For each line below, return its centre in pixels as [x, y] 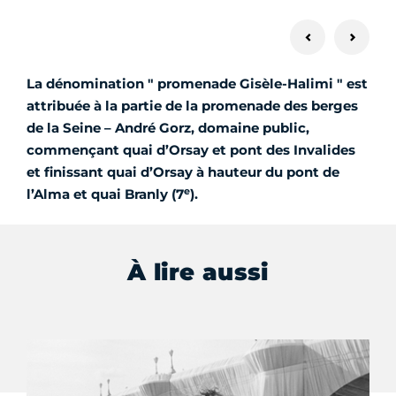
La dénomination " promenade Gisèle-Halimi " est [197, 84]
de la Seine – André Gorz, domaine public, [168, 128]
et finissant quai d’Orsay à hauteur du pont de [183, 172]
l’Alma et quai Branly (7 [105, 194]
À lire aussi [198, 272]
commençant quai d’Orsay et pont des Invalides [191, 150]
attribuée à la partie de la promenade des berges [192, 106]
